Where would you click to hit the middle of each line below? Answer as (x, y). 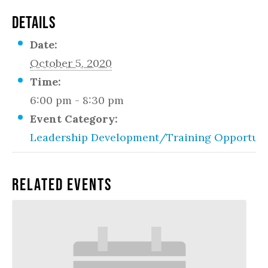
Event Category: (74, 118)
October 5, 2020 (71, 63)
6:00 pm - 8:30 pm (77, 100)
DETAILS (34, 22)
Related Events (62, 184)
